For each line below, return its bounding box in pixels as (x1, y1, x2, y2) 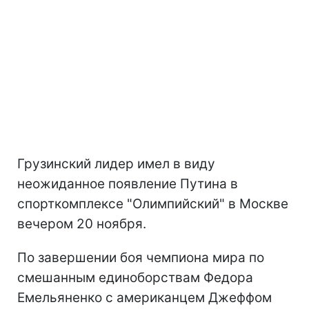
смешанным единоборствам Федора (17, 270, 253, 286)
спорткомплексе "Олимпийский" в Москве (17, 196, 288, 212)
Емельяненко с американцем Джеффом (17, 290, 272, 306)
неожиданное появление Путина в (17, 176, 238, 192)
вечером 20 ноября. (17, 216, 146, 232)
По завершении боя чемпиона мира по (17, 250, 264, 266)
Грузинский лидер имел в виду (17, 156, 215, 172)
